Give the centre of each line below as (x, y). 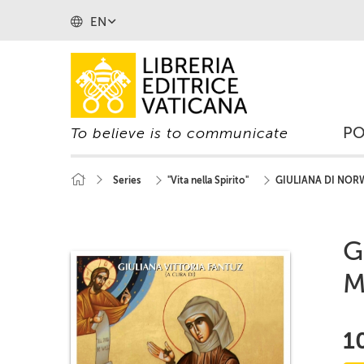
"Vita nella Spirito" (208, 180)
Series (127, 180)
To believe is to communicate (180, 133)
